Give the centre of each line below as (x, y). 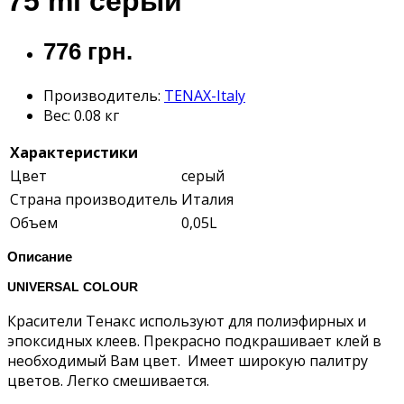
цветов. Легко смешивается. (108, 380)
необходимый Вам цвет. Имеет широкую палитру (188, 360)
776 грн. (88, 52)
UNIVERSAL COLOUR (73, 286)
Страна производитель (94, 199)
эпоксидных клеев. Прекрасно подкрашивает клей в (194, 340)
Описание (40, 256)
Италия (207, 199)
